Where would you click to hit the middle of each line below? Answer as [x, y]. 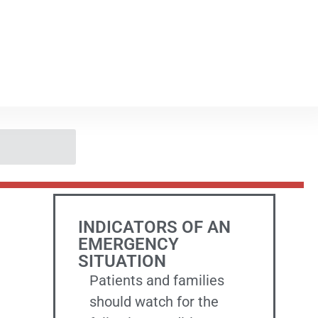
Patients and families [157, 280]
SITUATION [122, 261]
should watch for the [154, 302]
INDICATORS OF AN [155, 227]
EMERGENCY [129, 244]
